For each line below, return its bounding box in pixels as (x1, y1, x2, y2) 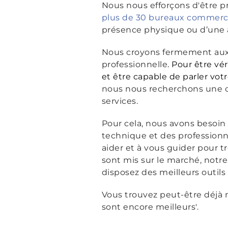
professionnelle (101, 60, 167, 69)
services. (101, 96, 140, 106)
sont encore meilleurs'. (101, 202, 198, 212)
